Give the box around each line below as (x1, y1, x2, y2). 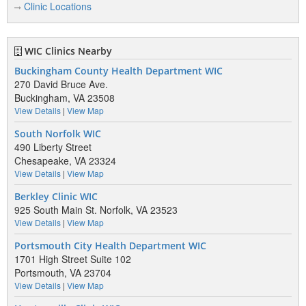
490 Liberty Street (14, 140, 92, 154)
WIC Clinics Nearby (22, 44, 112, 57)
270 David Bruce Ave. (14, 77, 108, 91)
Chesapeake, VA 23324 (14, 154, 116, 167)
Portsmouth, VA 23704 (14, 266, 111, 279)
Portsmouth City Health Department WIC (14, 240, 206, 252)
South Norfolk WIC (14, 128, 101, 140)
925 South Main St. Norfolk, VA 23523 (14, 203, 178, 217)
